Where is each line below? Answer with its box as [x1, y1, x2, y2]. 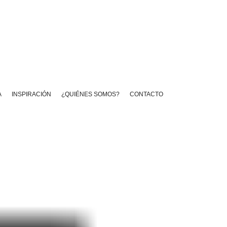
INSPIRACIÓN [12, 90, 51, 98]
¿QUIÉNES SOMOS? [61, 90, 120, 98]
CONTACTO [130, 90, 163, 98]
